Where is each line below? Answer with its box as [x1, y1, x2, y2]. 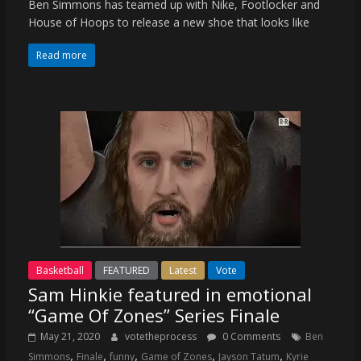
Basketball [35, 263, 84, 277]
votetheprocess [124, 329, 199, 343]
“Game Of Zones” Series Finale [27, 302, 280, 327]
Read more [35, 48, 87, 62]
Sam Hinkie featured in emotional [27, 281, 312, 306]
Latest [168, 263, 197, 277]
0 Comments [219, 329, 280, 343]
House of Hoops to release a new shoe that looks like [27, 14, 309, 30]
